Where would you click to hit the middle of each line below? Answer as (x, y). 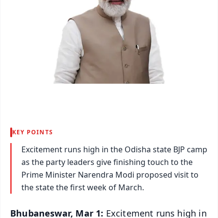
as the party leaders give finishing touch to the (107, 162)
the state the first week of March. (83, 187)
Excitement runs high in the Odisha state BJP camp (114, 149)
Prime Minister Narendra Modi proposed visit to (110, 174)
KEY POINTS (33, 132)
